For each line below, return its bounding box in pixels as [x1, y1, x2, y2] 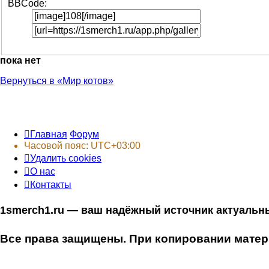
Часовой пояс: [24, 141, 91, 151]
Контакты [30, 180, 71, 190]
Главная [30, 129, 67, 140]
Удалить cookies [30, 153, 101, 164]
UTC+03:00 [91, 141, 141, 151]
